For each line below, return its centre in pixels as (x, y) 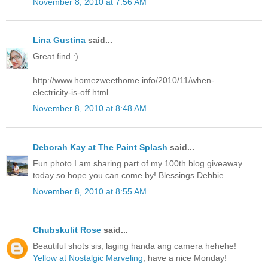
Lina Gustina (59, 40)
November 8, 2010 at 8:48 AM (90, 109)
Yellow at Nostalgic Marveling (88, 258)
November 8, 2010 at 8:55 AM (90, 192)
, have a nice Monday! (185, 258)
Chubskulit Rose (67, 230)
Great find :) (56, 57)
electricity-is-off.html (71, 92)
